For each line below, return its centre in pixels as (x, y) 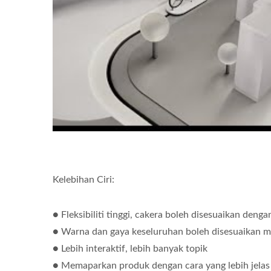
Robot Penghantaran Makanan (134, 84)
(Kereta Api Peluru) (134, 101)
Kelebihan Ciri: (83, 180)
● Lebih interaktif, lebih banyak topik (130, 249)
